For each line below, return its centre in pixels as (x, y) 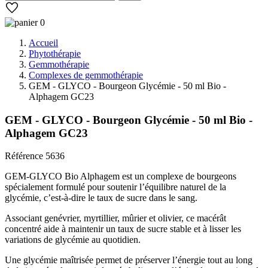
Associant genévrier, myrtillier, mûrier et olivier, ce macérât (115, 218)
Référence (25, 156)
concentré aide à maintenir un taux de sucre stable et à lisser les (123, 229)
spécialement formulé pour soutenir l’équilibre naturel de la (115, 187)
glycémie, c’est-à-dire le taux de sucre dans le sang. (101, 198)
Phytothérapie (55, 53)
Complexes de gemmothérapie (86, 75)
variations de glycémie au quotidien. (73, 240)
